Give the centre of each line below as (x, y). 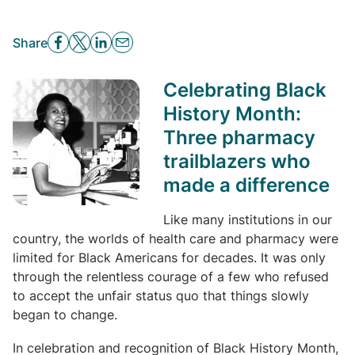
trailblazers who (237, 161)
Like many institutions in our (248, 219)
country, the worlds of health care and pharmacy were (176, 239)
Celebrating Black (245, 90)
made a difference (246, 185)
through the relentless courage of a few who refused (171, 277)
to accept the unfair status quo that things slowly (161, 296)
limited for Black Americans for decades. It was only (169, 258)
